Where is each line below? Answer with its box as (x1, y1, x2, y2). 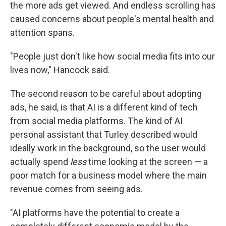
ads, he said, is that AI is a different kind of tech (10, 102, 198, 112)
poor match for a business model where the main (10, 170, 207, 181)
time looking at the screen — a (88, 156, 208, 167)
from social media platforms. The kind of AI (10, 116, 183, 126)
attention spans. (10, 27, 75, 38)
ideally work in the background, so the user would (10, 143, 206, 153)
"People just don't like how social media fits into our (10, 51, 215, 62)
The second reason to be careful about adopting (10, 88, 202, 99)
